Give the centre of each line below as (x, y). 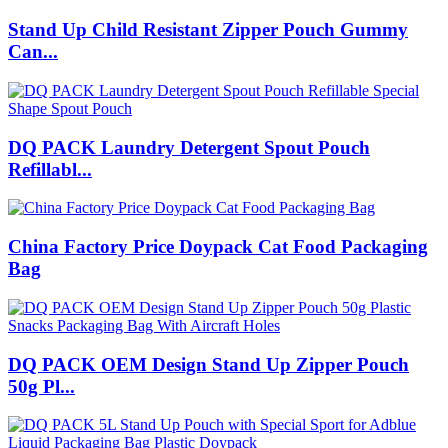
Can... (33, 52)
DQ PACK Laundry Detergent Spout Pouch (189, 147)
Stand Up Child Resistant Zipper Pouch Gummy (208, 30)
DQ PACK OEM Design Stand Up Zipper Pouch (208, 364)
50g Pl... (41, 386)
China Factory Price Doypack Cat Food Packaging (218, 247)
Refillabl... (50, 169)
